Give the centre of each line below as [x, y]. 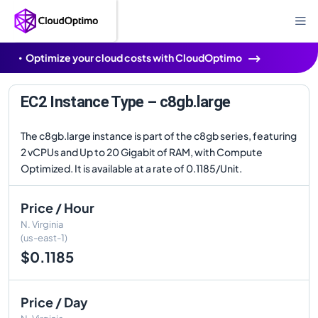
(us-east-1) [44, 238]
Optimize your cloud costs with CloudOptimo [134, 57]
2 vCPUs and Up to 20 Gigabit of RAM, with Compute [142, 152]
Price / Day [54, 302]
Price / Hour [57, 208]
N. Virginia [42, 224]
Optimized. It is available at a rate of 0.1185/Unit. [131, 168]
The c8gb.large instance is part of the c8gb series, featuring [159, 136]
